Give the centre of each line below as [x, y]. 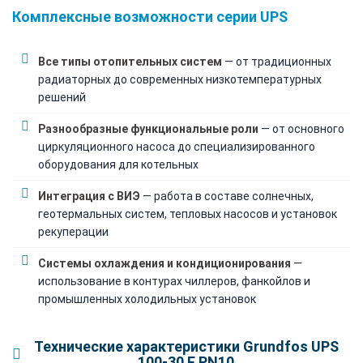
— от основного [301, 128]
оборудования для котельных [118, 164]
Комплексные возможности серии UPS [150, 16]
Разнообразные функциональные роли [148, 128]
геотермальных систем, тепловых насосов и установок [188, 214]
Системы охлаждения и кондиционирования [164, 263]
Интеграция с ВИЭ [89, 196]
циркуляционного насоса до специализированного [177, 146]
